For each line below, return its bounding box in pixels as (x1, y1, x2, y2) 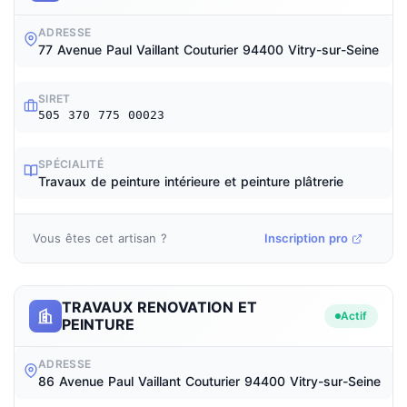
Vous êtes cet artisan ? (33, 231, 167, 245)
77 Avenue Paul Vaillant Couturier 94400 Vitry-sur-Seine (38, 42, 379, 57)
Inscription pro (264, 231, 348, 245)
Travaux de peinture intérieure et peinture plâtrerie (38, 174, 343, 189)
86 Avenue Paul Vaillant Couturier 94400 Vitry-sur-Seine (38, 373, 381, 389)
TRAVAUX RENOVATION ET (62, 298, 257, 316)
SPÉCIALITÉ (38, 157, 104, 171)
